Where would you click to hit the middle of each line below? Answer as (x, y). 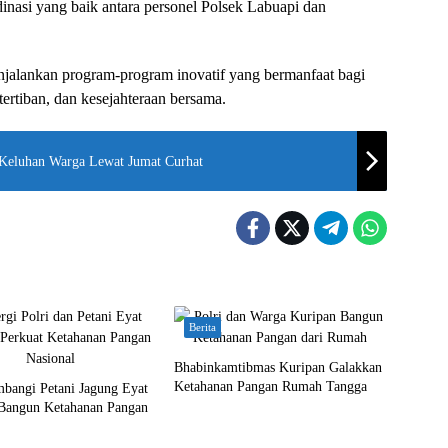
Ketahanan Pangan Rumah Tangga (270, 386)
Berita (202, 327)
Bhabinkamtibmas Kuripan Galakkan (277, 367)
